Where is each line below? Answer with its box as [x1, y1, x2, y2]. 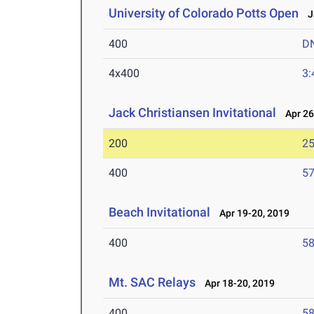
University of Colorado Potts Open [109, 6, 299, 21]
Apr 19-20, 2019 [213, 207, 290, 219]
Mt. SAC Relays [109, 275, 196, 290]
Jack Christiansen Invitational [109, 105, 277, 121]
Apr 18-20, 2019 [198, 278, 275, 289]
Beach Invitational [109, 205, 211, 220]
